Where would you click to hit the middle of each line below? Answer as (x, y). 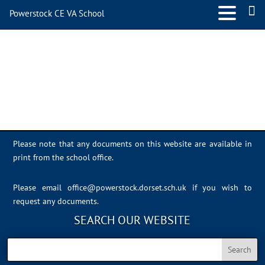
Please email (40, 188)
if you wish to (222, 188)
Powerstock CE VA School (57, 13)
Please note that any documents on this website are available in (132, 144)
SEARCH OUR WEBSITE (132, 220)
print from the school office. (64, 157)
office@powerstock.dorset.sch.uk (127, 188)
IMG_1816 (64, 38)
